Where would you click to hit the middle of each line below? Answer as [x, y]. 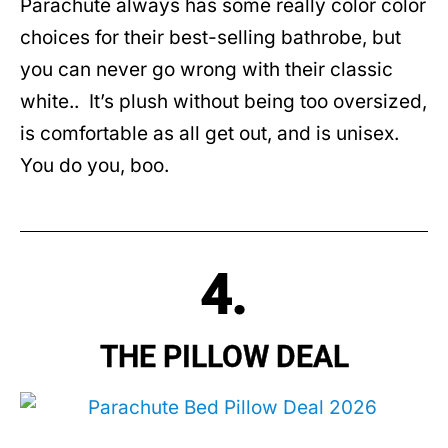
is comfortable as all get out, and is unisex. [212, 133]
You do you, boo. [94, 165]
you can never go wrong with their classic [206, 69]
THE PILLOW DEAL [224, 356]
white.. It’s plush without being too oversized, [223, 101]
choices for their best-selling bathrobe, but [210, 37]
